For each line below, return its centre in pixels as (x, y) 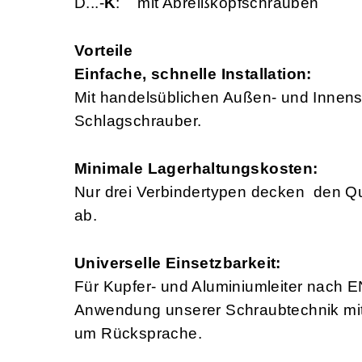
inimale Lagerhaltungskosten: (203, 169)
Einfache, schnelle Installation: (193, 74)
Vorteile (104, 51)
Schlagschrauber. (138, 121)
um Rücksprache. (138, 334)
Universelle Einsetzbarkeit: (178, 263)
